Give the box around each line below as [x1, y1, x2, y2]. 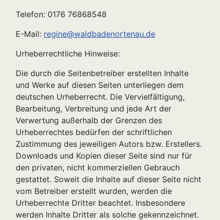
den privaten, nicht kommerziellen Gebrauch [16, 163, 180, 173]
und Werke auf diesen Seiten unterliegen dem [16, 80, 184, 90]
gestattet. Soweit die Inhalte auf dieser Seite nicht [16, 174, 201, 185]
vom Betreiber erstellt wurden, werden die [16, 186, 172, 196]
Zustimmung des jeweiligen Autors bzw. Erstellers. [16, 139, 202, 149]
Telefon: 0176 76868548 [16, 9, 107, 20]
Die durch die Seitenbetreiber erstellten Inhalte [16, 68, 189, 79]
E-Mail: [16, 29, 44, 39]
